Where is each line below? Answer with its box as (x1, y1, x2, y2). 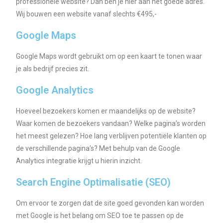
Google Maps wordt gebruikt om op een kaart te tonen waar (16, 52, 203, 61)
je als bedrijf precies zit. (16, 65, 91, 73)
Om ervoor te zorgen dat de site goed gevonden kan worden (16, 199, 205, 208)
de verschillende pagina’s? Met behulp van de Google (16, 144, 181, 153)
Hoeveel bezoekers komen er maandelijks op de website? (16, 107, 196, 115)
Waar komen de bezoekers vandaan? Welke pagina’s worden (16, 119, 206, 128)
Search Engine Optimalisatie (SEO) (16, 176, 171, 189)
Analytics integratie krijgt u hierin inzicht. (16, 157, 142, 165)
